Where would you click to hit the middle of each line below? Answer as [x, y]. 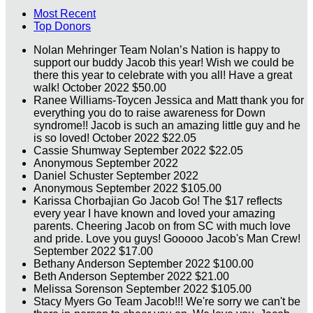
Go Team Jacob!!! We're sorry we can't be [199, 302]
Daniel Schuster [75, 176]
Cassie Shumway [79, 151]
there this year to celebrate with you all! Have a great [163, 75]
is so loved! [63, 138]
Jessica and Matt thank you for [229, 101]
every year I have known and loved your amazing [154, 214]
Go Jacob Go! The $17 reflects [207, 201]
